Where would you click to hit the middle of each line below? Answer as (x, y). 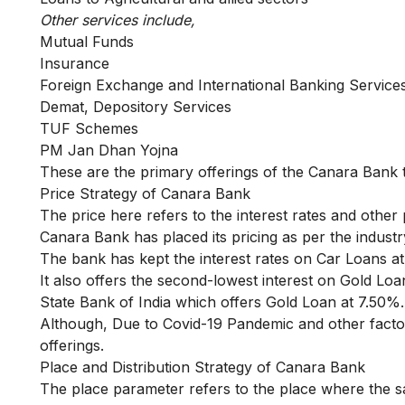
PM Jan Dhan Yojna (111, 150)
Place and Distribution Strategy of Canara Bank (202, 367)
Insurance (75, 63)
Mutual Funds (87, 42)
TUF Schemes (89, 128)
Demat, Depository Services (136, 107)
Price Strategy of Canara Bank (145, 193)
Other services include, (118, 20)
